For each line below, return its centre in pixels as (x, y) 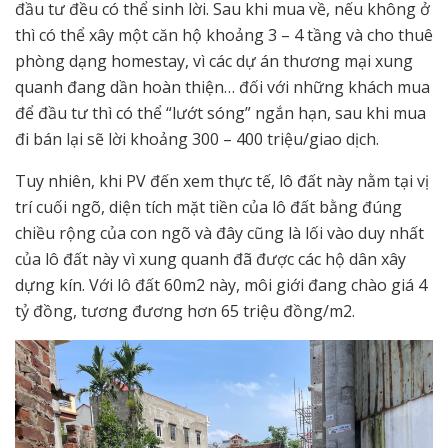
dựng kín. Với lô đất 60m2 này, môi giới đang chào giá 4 (221, 285)
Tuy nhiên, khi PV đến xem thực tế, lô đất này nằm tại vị (222, 181)
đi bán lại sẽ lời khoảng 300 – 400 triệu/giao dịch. (197, 139)
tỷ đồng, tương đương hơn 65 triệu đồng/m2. (185, 311)
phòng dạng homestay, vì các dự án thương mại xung (214, 61)
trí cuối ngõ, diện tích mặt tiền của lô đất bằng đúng (208, 207)
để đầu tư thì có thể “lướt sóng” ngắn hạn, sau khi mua (220, 113)
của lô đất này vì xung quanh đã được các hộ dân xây (210, 259)
